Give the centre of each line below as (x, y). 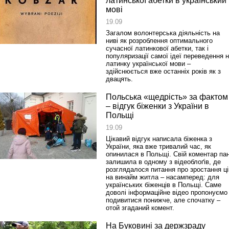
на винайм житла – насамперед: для (163, 177)
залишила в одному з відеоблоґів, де (163, 162)
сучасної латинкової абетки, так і (157, 48)
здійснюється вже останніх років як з (163, 71)
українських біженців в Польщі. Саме (164, 185)
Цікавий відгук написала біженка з (159, 139)
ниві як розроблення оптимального (159, 41)
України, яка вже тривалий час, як (158, 146)
